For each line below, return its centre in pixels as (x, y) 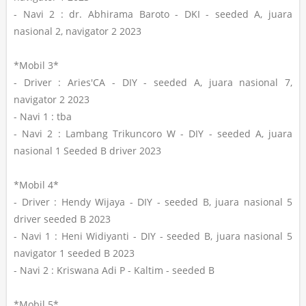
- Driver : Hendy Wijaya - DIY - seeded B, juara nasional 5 (153, 202)
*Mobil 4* (36, 185)
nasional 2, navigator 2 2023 (78, 31)
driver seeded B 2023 (62, 219)
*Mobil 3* (36, 66)
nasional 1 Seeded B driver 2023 (87, 151)
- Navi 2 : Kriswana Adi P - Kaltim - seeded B (114, 270)
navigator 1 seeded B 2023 (74, 253)
